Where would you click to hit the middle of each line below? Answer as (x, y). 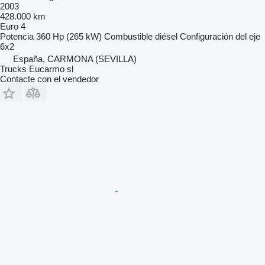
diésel (166, 37)
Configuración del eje (220, 37)
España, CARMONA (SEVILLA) (75, 59)
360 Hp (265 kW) (69, 37)
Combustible (128, 37)
